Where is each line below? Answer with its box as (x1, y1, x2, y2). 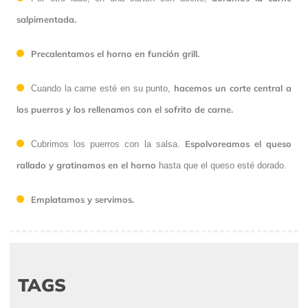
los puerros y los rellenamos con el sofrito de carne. (16, 103, 233, 115)
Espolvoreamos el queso (184, 137, 291, 149)
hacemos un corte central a (174, 82, 292, 93)
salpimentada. (16, 13, 76, 25)
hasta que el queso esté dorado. (156, 159, 287, 170)
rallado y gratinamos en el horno (16, 159, 156, 170)
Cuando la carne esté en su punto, (31, 82, 175, 93)
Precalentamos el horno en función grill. (31, 47, 199, 59)
